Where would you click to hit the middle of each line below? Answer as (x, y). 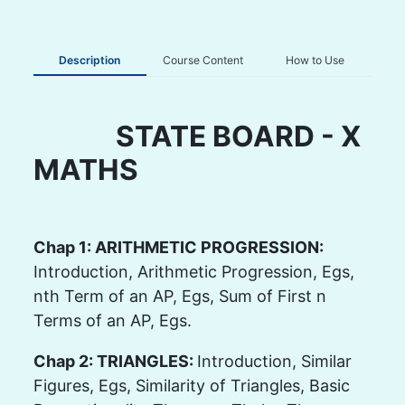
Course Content (202, 61)
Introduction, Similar (274, 361)
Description (90, 61)
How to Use (316, 61)
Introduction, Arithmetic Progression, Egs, (193, 271)
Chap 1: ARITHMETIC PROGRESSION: (178, 247)
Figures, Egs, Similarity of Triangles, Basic (191, 385)
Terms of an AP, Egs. (112, 320)
